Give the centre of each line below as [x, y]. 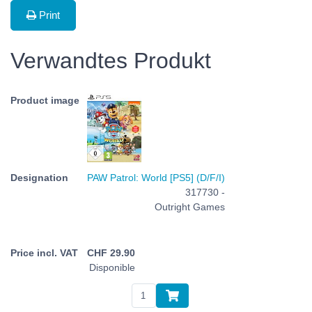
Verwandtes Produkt [111, 60]
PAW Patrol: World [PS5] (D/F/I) [156, 177]
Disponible [112, 268]
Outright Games [190, 206]
